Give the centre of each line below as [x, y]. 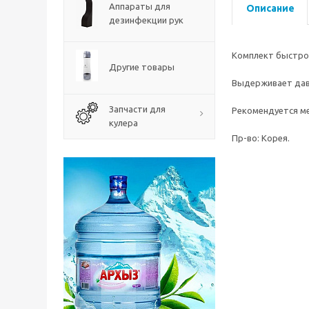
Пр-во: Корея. [261, 138]
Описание [270, 8]
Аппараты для [140, 6]
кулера [123, 123]
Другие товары [142, 67]
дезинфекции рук [146, 20]
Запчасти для [137, 109]
